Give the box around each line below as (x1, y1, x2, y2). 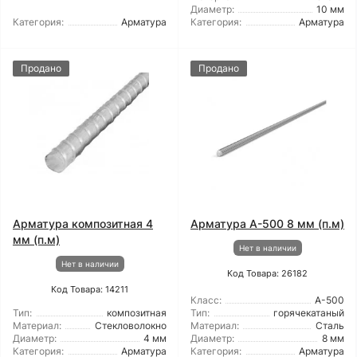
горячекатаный (273, 307, 344, 319)
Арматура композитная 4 (13, 217, 153, 230)
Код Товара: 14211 (51, 284, 128, 295)
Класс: (190, 294, 222, 306)
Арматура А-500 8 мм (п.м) (190, 217, 344, 230)
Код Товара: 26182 (227, 268, 308, 279)
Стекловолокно (95, 320, 167, 331)
